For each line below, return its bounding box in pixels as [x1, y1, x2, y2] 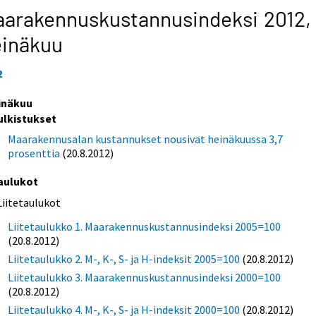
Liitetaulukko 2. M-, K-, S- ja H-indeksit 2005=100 [8, 251, 241, 266]
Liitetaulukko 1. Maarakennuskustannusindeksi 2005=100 [8, 219, 281, 233]
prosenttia [8, 145, 61, 160]
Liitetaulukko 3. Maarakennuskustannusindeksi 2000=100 [8, 269, 281, 284]
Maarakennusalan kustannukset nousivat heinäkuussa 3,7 [8, 131, 284, 146]
